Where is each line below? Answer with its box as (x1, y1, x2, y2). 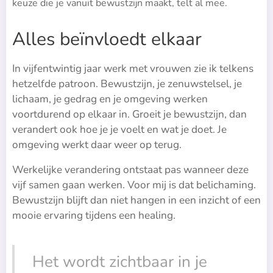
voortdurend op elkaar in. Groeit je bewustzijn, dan (12, 107, 247, 122)
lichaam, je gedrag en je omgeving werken (12, 92, 208, 107)
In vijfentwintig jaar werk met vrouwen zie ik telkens (12, 62, 253, 76)
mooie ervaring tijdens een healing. (12, 208, 178, 223)
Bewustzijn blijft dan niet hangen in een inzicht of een (12, 193, 261, 208)
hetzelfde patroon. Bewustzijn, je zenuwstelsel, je (12, 77, 242, 91)
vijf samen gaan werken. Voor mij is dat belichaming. (12, 178, 256, 193)
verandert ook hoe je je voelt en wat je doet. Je (12, 122, 227, 137)
